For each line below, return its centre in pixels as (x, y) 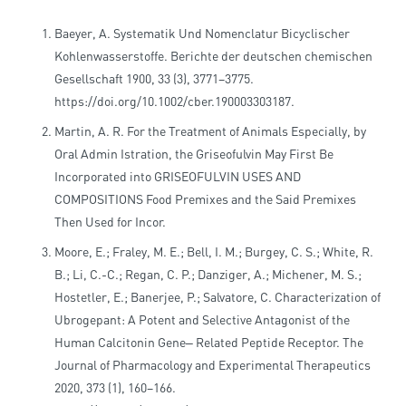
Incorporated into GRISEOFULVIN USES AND (178, 177)
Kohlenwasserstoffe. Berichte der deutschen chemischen (213, 56)
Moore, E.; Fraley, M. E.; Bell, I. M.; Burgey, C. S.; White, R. (214, 252)
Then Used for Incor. (110, 222)
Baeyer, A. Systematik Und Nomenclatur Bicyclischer (202, 34)
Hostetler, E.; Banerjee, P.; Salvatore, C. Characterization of (217, 297)
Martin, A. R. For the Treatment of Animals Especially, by (210, 131)
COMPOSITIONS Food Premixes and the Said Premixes (205, 199)
